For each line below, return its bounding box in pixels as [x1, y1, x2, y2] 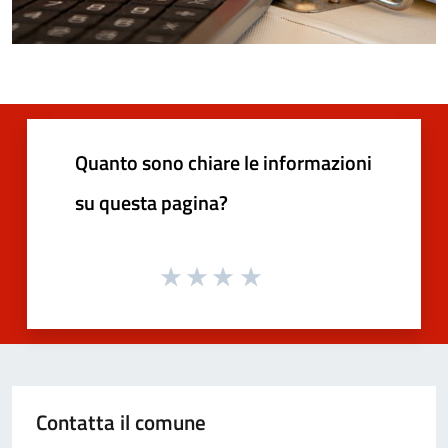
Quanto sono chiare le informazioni [75, 146, 372, 178]
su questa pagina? [75, 186, 228, 218]
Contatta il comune [36, 406, 206, 439]
